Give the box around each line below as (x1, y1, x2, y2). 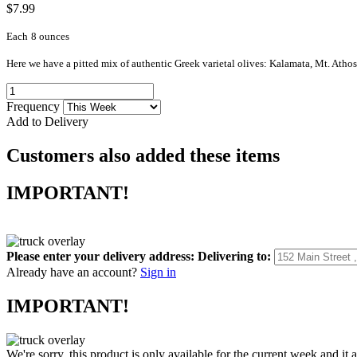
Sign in (140, 265, 176, 279)
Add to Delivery (6, 114, 88, 128)
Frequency (6, 99, 63, 113)
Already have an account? (6, 265, 137, 279)
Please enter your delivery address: (6, 249, 194, 263)
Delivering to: (198, 249, 271, 263)
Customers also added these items (6, 144, 280, 166)
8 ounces (31, 29, 69, 42)
